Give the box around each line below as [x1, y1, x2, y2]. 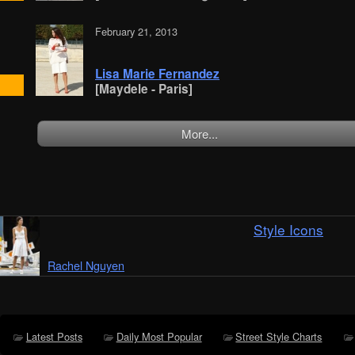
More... [181, 124, 218, 142]
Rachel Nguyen [48, 257, 124, 274]
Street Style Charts [235, 329, 323, 345]
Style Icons [254, 219, 323, 240]
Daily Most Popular [116, 329, 202, 345]
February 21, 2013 [95, 24, 177, 40]
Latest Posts [25, 329, 82, 345]
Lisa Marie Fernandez [95, 65, 219, 83]
